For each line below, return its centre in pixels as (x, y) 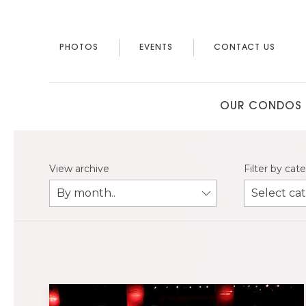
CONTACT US (245, 48)
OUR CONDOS (261, 107)
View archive (79, 169)
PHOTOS (79, 48)
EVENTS (156, 48)
